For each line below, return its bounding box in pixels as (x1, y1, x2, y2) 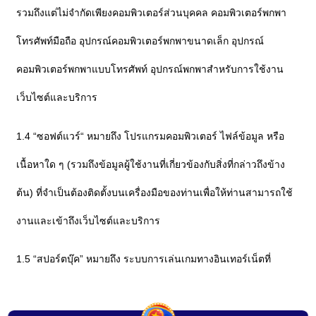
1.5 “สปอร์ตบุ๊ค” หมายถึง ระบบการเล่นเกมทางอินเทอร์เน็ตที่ (16, 253, 272, 265)
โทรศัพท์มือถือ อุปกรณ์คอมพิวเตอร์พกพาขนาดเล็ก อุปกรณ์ (16, 35, 265, 47)
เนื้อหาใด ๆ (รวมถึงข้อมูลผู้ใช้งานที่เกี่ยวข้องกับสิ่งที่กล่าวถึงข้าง (16, 158, 286, 170)
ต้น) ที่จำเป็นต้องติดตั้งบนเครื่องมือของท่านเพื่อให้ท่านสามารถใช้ (16, 186, 293, 198)
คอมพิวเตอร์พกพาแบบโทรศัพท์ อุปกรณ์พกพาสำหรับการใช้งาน (16, 63, 284, 75)
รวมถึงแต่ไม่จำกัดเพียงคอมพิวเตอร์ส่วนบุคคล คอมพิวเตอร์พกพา (16, 7, 287, 19)
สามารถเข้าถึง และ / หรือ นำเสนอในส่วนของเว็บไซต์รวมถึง (16, 281, 275, 293)
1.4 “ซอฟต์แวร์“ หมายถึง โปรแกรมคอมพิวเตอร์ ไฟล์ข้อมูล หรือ (16, 130, 285, 142)
